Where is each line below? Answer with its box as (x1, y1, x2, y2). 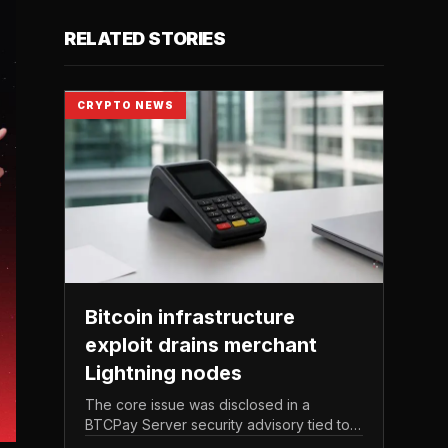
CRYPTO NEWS (77, 99, 174, 111)
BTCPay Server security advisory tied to (85, 416, 350, 433)
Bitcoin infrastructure (85, 305, 295, 329)
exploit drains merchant (85, 333, 317, 357)
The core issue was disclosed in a (85, 396, 310, 413)
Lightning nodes (85, 361, 242, 385)
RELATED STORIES (64, 28, 226, 49)
